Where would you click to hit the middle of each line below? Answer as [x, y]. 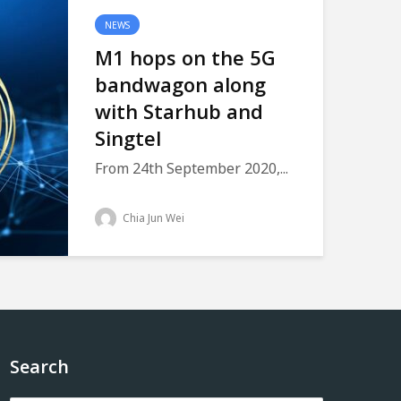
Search [39, 367]
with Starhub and [179, 111]
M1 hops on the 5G [185, 57]
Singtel [128, 138]
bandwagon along [180, 84]
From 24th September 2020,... [192, 168]
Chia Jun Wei [152, 218]
